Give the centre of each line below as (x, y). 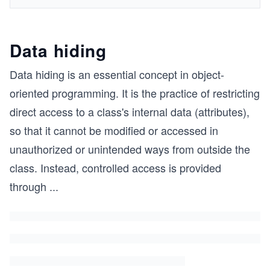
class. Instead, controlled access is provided (115, 168)
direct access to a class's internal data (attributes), (130, 111)
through (28, 186)
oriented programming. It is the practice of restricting (135, 93)
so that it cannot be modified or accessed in (114, 130)
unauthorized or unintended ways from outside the (130, 149)
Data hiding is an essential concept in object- (117, 74)
